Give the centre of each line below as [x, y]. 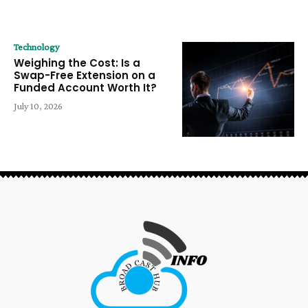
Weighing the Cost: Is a [77, 63]
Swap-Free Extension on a [85, 75]
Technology [36, 46]
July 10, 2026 [38, 106]
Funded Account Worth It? [85, 87]
